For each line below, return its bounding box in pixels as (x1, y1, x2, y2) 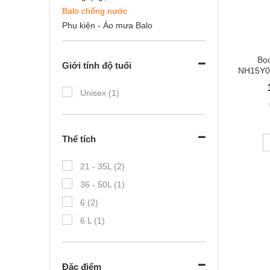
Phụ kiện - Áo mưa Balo (62, 20, 152, 30)
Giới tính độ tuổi (62, 60, 131, 71)
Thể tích (62, 134, 96, 144)
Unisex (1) (80, 88, 119, 98)
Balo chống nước (62, 6, 127, 16)
